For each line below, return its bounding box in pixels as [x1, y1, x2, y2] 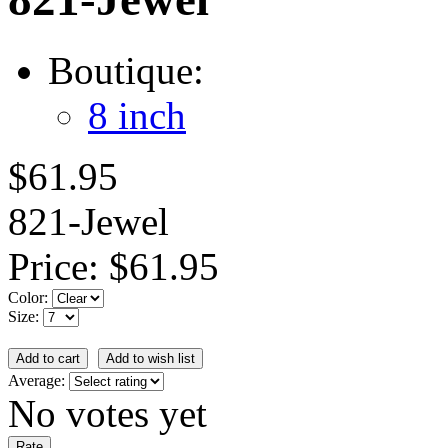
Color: [8, 288, 52, 306]
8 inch [88, 93, 186, 137]
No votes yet [8, 391, 207, 435]
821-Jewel [8, 199, 169, 243]
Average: [8, 371, 69, 389]
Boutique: [48, 48, 204, 92]
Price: [8, 244, 109, 288]
